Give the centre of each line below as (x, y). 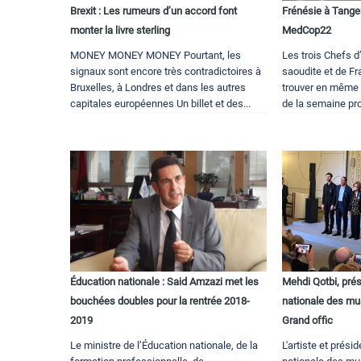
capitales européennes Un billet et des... (160, 104)
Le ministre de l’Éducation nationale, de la (164, 346)
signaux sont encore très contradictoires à (166, 72)
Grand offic (308, 321)
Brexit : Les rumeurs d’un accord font (154, 11)
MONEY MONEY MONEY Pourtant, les (156, 56)
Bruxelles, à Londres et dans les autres (158, 88)
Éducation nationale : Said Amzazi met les (164, 282)
